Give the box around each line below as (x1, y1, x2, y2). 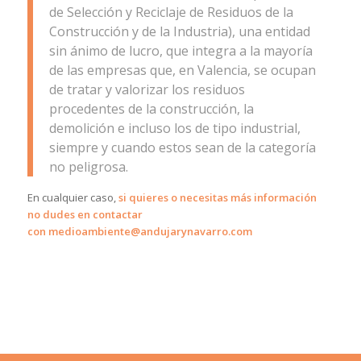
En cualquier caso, (27, 190, 118, 205)
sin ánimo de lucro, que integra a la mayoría (48, 42, 313, 60)
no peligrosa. (48, 158, 128, 176)
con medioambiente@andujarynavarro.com (27, 224, 252, 239)
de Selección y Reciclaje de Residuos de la (48, 3, 293, 22)
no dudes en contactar (27, 207, 143, 222)
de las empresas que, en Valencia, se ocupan (48, 61, 316, 80)
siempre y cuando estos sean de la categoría (48, 139, 316, 157)
